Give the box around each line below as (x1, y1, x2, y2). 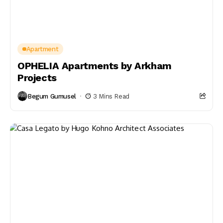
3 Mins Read (93, 92, 129, 100)
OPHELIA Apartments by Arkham (17, 60, 172, 72)
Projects (17, 72, 57, 84)
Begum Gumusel (27, 92, 76, 100)
